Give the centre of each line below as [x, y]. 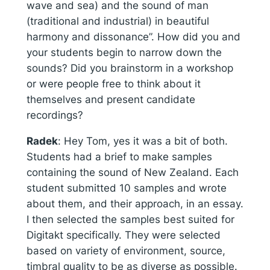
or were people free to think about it [113, 84]
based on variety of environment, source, [126, 250]
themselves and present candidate [111, 100]
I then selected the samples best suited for [130, 219]
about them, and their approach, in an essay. [135, 203]
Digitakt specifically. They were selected [123, 235]
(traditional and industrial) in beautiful [118, 21]
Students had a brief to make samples [119, 156]
